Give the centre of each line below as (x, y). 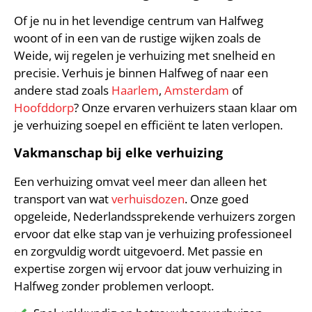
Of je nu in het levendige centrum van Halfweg (139, 20)
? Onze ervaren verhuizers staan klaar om (186, 107)
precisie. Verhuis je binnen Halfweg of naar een (141, 72)
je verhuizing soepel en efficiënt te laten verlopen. (148, 125)
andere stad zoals (63, 90)
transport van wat (63, 198)
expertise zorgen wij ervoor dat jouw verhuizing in (148, 268)
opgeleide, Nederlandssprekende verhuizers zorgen (155, 216)
